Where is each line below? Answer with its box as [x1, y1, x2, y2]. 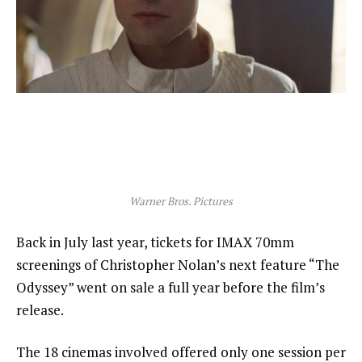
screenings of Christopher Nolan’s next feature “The [16, 255, 339, 274]
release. [16, 300, 64, 319]
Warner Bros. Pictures [129, 194, 233, 209]
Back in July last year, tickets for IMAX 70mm [16, 232, 294, 251]
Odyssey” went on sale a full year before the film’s [16, 277, 325, 297]
